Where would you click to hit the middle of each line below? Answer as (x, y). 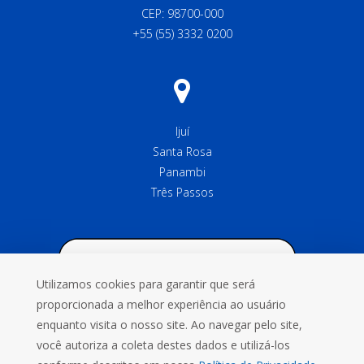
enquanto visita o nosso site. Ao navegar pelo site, (169, 325)
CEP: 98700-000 (182, 13)
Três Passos (182, 192)
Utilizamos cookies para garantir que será (145, 284)
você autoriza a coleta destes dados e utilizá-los (163, 345)
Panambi (182, 172)
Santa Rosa (182, 152)
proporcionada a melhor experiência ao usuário (161, 304)
